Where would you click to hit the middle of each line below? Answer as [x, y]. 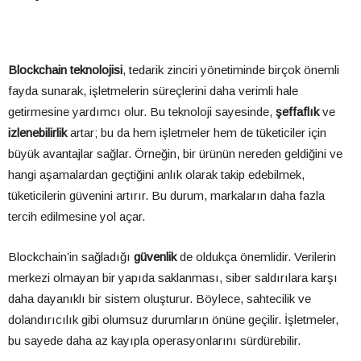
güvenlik [155, 257]
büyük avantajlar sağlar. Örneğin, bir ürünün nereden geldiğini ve [175, 154]
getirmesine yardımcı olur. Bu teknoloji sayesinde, [142, 112]
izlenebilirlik [37, 133]
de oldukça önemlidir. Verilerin [256, 257]
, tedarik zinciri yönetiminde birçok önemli [231, 70]
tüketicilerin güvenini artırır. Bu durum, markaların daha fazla [166, 196]
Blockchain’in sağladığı [71, 257]
